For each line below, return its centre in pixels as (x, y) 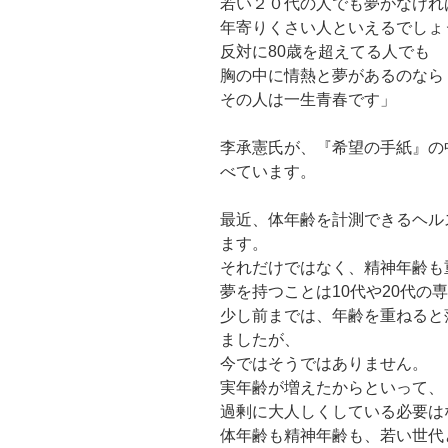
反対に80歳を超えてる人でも (325, 51)
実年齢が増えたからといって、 (332, 387)
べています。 (268, 171)
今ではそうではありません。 (324, 363)
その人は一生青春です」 (308, 99)
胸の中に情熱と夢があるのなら (332, 75)
